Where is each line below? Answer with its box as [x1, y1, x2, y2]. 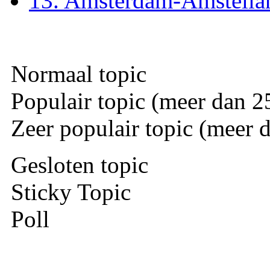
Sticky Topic [5, 178, 131, 205]
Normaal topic [5, 60, 146, 87]
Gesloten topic [5, 151, 148, 178]
